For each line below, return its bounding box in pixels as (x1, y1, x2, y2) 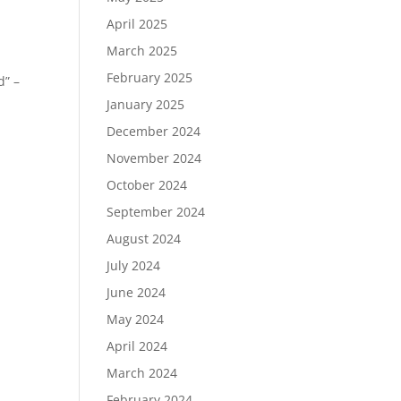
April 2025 (107, 15, 168, 32)
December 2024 (107, 123, 201, 140)
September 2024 (107, 203, 206, 220)
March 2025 (107, 42, 178, 59)
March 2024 (107, 364, 178, 381)
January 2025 (107, 96, 185, 113)
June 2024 (107, 284, 166, 301)
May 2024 (107, 311, 165, 328)
